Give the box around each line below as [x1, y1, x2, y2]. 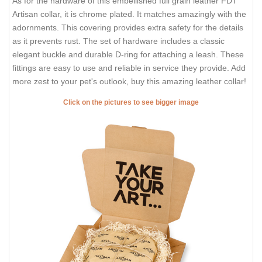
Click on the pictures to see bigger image [63, 98, 199, 106]
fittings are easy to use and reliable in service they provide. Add [12, 63, 246, 73]
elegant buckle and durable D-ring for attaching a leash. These [12, 50, 244, 60]
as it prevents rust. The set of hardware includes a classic [12, 36, 225, 46]
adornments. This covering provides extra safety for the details [12, 23, 243, 33]
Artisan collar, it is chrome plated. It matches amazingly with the [12, 9, 246, 19]
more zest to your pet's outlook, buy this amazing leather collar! [12, 77, 246, 87]
